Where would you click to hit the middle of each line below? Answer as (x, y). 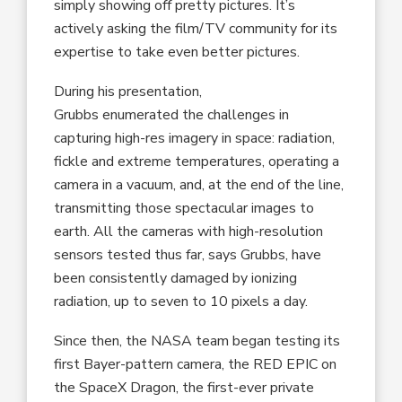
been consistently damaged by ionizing (176, 278)
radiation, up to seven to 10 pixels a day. (181, 301)
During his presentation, (128, 91)
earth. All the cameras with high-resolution (189, 231)
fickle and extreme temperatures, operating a (197, 161)
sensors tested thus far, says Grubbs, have (188, 254)
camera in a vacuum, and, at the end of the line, (199, 184)
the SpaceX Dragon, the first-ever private (184, 387)
